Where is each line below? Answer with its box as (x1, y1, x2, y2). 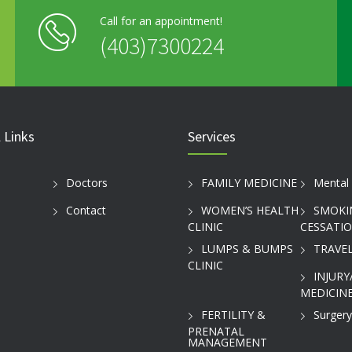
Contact (65, 203, 106, 218)
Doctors (65, 175, 108, 191)
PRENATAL (188, 324, 244, 339)
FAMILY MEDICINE (201, 175, 297, 191)
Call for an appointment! (100, 13, 222, 28)
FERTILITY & (201, 307, 266, 323)
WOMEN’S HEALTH (201, 203, 299, 218)
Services (188, 127, 236, 145)
